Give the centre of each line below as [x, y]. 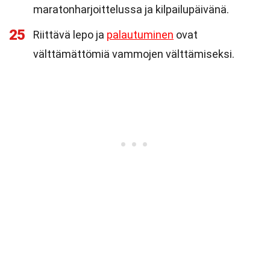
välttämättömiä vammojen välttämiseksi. [134, 54]
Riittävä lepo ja [70, 35]
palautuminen [140, 35]
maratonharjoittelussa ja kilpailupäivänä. [131, 9]
